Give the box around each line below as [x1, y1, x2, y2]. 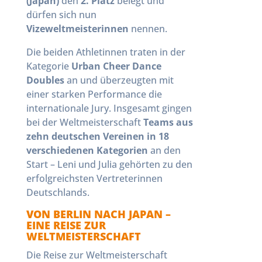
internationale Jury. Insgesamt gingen [26, 102, 192, 115]
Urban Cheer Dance [71, 60, 161, 73]
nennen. [128, 22, 167, 35]
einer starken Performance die [26, 88, 162, 101]
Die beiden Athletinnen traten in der [26, 46, 185, 58]
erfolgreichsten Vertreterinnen [26, 172, 163, 185]
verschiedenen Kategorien [26, 144, 148, 157]
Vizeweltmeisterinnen [26, 22, 129, 35]
